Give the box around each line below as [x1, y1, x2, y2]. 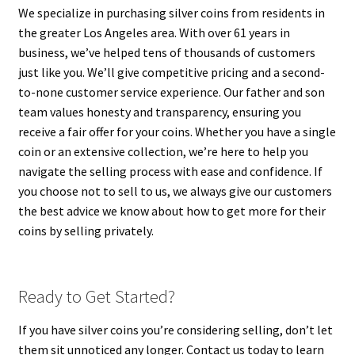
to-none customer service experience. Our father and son [17, 83, 325, 100]
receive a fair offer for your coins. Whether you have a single [17, 123, 336, 139]
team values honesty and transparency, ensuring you [17, 103, 301, 120]
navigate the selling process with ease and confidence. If [17, 162, 323, 179]
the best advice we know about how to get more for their [17, 202, 326, 219]
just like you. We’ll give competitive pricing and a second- [17, 63, 325, 80]
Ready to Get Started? [17, 284, 175, 307]
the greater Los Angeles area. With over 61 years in [17, 24, 290, 40]
